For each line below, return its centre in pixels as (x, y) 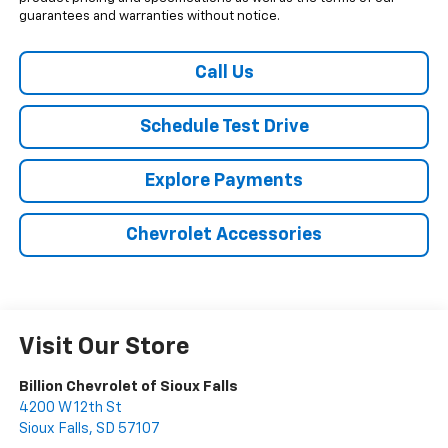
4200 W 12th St (70, 408)
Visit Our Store (104, 347)
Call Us (224, 73)
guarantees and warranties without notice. (149, 17)
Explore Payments (224, 181)
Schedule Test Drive (224, 127)
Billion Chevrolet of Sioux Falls (128, 387)
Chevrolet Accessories (224, 235)
